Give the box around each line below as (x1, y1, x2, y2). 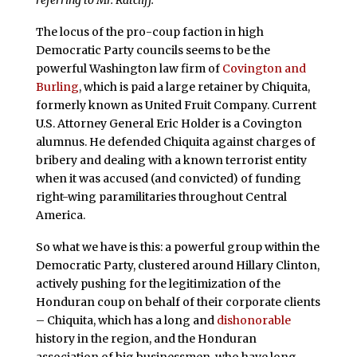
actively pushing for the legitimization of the (35, 276, 280, 291)
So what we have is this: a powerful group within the (35, 239, 320, 254)
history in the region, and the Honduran (35, 331, 257, 346)
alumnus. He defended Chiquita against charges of (35, 134, 316, 149)
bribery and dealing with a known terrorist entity (35, 152, 307, 167)
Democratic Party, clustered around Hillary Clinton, (35, 257, 320, 273)
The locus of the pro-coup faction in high (35, 24, 264, 39)
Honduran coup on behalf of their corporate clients (35, 294, 320, 309)
